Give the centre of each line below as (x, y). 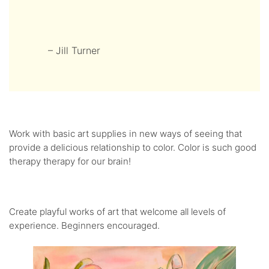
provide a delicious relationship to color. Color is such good (133, 148)
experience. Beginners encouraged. (84, 225)
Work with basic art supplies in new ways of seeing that (125, 134)
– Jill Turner (74, 50)
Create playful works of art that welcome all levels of (117, 211)
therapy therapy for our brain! (70, 162)
